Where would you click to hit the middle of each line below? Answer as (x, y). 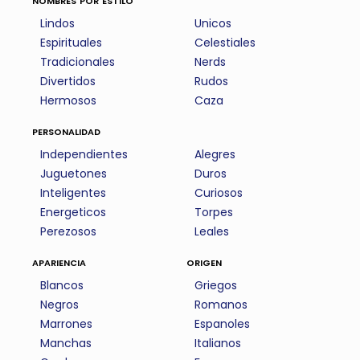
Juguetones (74, 174)
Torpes (214, 212)
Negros (59, 305)
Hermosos (68, 100)
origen (205, 262)
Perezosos (68, 231)
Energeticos (73, 212)
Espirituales (71, 43)
